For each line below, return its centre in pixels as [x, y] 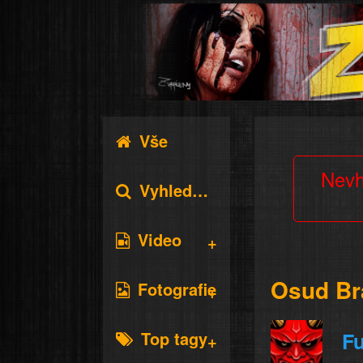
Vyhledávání [165, 190]
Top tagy [174, 338]
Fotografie [177, 289]
